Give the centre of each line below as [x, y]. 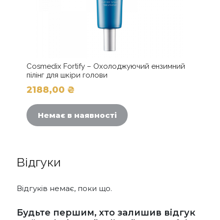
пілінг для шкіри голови [67, 75]
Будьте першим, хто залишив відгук [106, 212]
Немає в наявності [77, 115]
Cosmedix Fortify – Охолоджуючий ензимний [106, 67]
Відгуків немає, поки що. [64, 188]
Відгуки [39, 162]
